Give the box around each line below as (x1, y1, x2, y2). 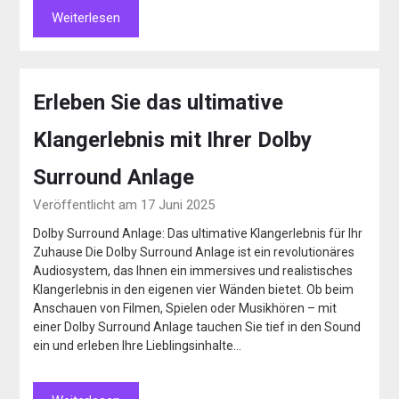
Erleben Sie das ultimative (33, 90, 284, 116)
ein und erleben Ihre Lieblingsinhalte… (33, 338, 242, 354)
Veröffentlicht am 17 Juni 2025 (33, 197, 216, 214)
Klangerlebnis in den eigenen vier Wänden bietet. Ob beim (33, 282, 354, 297)
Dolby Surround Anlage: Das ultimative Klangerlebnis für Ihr (33, 226, 363, 241)
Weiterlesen (52, 10, 121, 27)
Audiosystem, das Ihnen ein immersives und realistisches (33, 264, 354, 279)
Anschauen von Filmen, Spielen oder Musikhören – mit (33, 301, 338, 316)
